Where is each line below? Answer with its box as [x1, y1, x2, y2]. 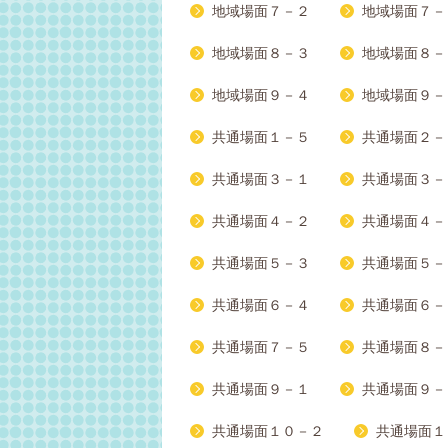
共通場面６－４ [212, 297, 310, 314]
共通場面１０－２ [212, 423, 324, 440]
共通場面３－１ [212, 171, 310, 188]
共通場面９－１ [212, 381, 310, 398]
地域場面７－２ [212, 3, 310, 20]
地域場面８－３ [212, 45, 310, 62]
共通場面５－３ [212, 255, 310, 272]
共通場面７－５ [212, 339, 310, 356]
